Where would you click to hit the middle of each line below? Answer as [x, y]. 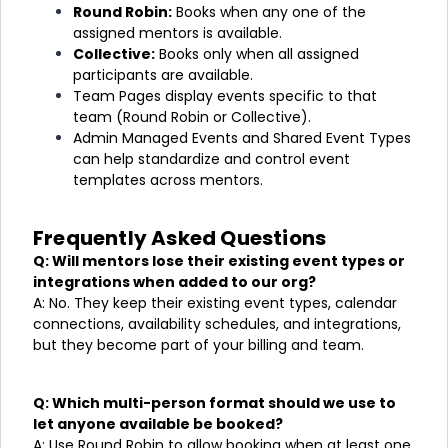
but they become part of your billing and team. [198, 345]
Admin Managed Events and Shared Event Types [242, 138]
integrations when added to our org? [174, 282]
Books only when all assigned [257, 54]
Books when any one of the [269, 12]
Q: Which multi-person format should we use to [214, 403]
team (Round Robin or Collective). [192, 117]
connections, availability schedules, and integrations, [217, 324]
